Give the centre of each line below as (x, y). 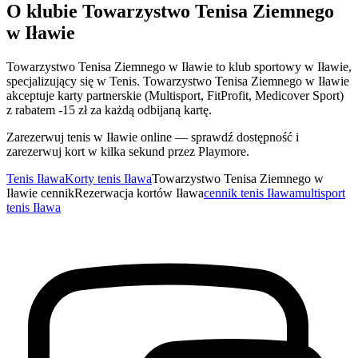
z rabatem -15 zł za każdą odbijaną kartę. (109, 110)
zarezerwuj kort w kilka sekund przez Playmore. (128, 152)
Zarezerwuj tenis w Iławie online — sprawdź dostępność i (153, 137)
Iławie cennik (40, 193)
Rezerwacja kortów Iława (139, 193)
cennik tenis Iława (249, 193)
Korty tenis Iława (108, 179)
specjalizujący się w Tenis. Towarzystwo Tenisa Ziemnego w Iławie (178, 82)
